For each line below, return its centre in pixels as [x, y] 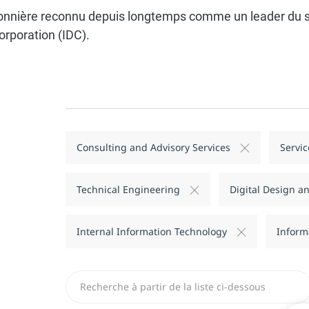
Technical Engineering [128, 190]
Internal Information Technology [151, 231]
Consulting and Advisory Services [153, 148]
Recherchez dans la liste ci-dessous [156, 276]
